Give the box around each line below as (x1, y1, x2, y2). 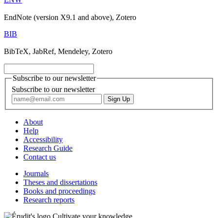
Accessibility (23, 135, 63, 144)
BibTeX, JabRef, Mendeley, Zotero (4, 47, 112, 55)
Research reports (23, 196, 74, 204)
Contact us (23, 153, 56, 162)
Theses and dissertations (23, 178, 97, 187)
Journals (23, 169, 49, 178)
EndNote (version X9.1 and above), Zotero (4, 13, 136, 21)
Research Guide (23, 144, 73, 153)
